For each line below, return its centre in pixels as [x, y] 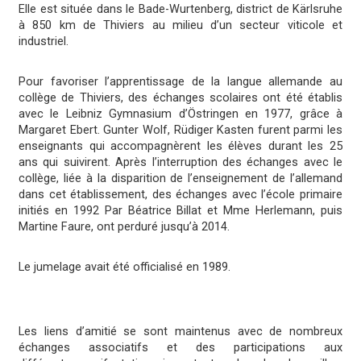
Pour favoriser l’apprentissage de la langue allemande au [180, 82]
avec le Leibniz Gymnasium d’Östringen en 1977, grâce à [180, 114]
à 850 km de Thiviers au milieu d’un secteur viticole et [180, 26]
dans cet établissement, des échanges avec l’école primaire [180, 195]
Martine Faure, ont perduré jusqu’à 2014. [124, 227]
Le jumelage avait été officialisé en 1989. [124, 268]
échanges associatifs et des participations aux [180, 348]
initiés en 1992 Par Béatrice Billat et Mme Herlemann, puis [180, 211]
